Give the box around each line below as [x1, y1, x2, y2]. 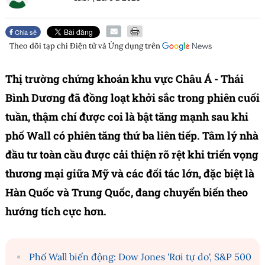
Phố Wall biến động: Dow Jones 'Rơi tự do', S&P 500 [29, 251, 251, 263]
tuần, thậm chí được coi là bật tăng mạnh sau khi [5, 109, 248, 124]
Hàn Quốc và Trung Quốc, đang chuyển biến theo [5, 185, 248, 200]
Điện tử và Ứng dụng [70, 41, 143, 51]
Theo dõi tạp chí [9, 41, 70, 51]
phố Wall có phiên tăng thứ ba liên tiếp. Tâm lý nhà [5, 128, 258, 143]
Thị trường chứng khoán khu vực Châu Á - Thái [5, 72, 244, 86]
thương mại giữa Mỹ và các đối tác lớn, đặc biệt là [5, 166, 254, 181]
